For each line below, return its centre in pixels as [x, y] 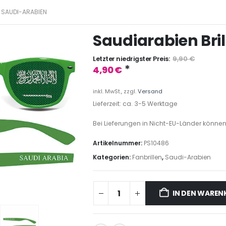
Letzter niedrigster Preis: [131, 59]
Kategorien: [112, 157]
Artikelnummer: [118, 143]
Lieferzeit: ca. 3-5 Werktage [135, 104]
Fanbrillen [147, 157]
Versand [150, 91]
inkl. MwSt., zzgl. [115, 91]
